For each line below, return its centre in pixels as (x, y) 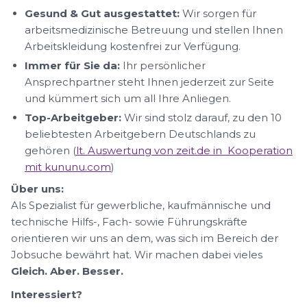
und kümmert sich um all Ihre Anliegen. (128, 98)
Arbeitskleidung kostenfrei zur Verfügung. (133, 46)
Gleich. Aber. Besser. (67, 271)
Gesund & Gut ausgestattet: (102, 13)
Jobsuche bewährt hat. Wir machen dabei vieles (137, 255)
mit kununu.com (68, 167)
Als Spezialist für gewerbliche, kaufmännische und (141, 205)
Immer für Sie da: (72, 65)
